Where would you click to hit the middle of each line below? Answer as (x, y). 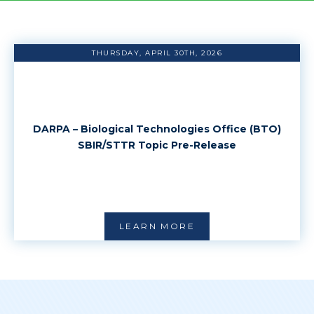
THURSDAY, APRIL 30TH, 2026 (157, 53)
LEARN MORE (157, 226)
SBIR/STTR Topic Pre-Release (157, 145)
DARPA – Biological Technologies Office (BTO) (157, 129)
